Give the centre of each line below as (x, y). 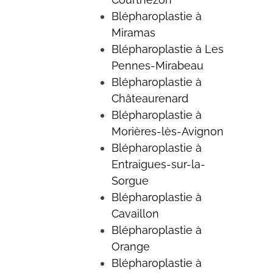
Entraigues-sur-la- (158, 164)
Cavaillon (135, 213)
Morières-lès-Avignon (167, 131)
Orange (130, 246)
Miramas (133, 32)
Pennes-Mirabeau (157, 65)
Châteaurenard (150, 98)
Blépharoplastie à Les (167, 49)
